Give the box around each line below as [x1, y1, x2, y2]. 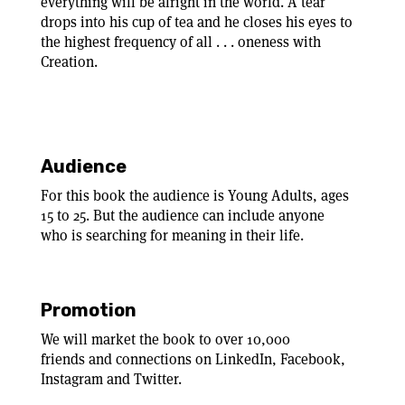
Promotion [41, 299, 137, 321]
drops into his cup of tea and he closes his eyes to [41, 13, 353, 32]
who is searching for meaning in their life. [41, 226, 307, 245]
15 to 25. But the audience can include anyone [41, 206, 325, 225]
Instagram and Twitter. [41, 370, 185, 389]
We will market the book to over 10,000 [41, 330, 290, 349]
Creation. [41, 52, 98, 71]
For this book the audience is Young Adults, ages [41, 186, 349, 205]
